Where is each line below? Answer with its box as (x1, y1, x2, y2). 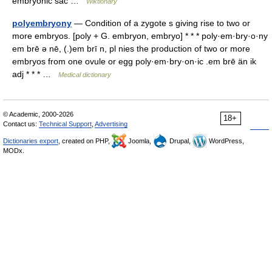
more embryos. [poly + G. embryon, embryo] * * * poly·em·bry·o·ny (12, 31, 268, 41)
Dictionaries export (3, 137, 58, 144)
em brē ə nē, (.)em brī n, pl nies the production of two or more (12, 44, 250, 53)
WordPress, (207, 137, 244, 144)
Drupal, (168, 137, 192, 144)
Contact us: (3, 120, 39, 127)
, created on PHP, (58, 137, 112, 144)
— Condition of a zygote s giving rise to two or (72, 18, 250, 28)
